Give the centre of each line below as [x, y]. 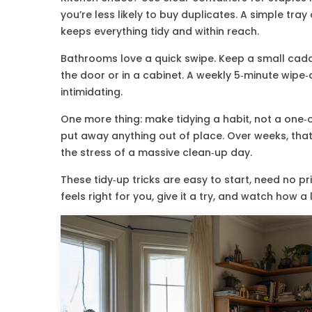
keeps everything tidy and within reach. [160, 31]
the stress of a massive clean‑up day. [156, 153]
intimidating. [92, 92]
